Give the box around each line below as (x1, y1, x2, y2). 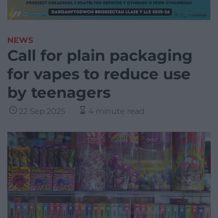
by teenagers (7, 83, 110, 102)
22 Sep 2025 (19, 107, 65, 116)
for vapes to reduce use (7, 65, 191, 84)
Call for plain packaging (7, 46, 193, 65)
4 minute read (89, 107, 145, 116)
